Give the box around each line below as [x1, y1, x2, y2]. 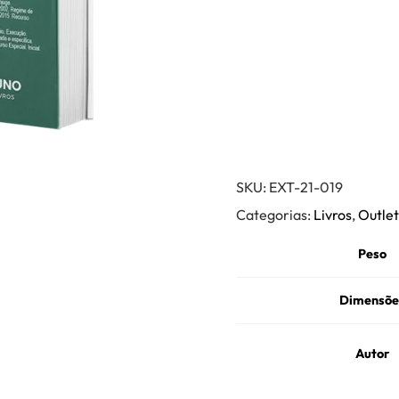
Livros [313, 206, 353, 224]
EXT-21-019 [269, 178, 344, 197]
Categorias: [236, 206, 314, 224]
